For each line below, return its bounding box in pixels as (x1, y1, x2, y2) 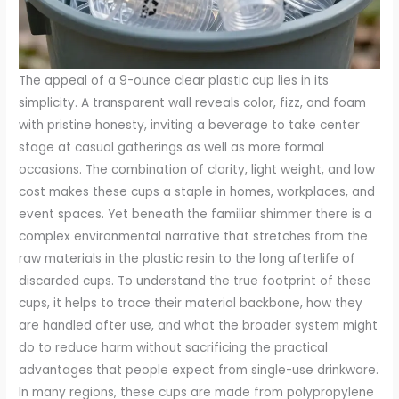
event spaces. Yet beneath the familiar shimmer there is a (19, 206, 373, 224)
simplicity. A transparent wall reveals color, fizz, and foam (19, 94, 367, 112)
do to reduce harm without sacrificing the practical (19, 339, 329, 357)
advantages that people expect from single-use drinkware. (19, 362, 379, 379)
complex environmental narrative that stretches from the (19, 228, 369, 246)
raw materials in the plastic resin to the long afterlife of (19, 250, 356, 268)
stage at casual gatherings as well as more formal (19, 139, 325, 157)
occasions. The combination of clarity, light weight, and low (19, 161, 376, 179)
